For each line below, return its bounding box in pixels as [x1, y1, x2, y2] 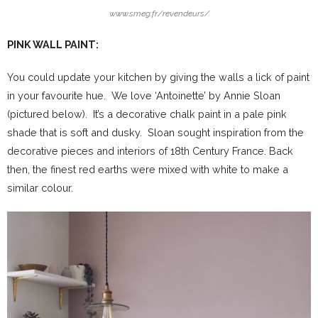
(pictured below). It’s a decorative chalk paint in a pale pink [7, 107, 287, 120]
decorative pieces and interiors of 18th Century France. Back [7, 144, 293, 157]
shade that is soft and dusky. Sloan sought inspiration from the [7, 126, 304, 138]
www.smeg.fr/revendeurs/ [109, 8, 209, 18]
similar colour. [7, 181, 73, 194]
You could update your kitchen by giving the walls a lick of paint [7, 70, 309, 83]
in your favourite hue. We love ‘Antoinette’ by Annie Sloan [7, 89, 280, 102]
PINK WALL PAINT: [7, 38, 99, 50]
